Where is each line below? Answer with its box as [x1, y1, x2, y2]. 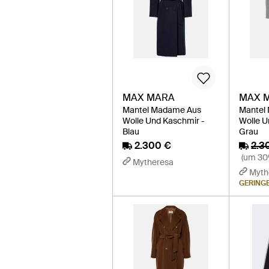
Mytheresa [133, 157, 174, 168]
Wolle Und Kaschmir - [122, 115, 205, 127]
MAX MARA [122, 91, 175, 104]
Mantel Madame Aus [122, 104, 201, 116]
